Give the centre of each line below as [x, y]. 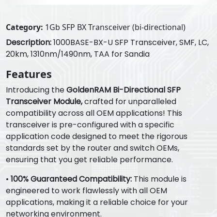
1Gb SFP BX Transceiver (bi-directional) [114, 27]
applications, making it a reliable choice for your [97, 202]
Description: [29, 43]
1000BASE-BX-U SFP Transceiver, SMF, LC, [130, 43]
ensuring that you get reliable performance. [89, 160]
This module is [159, 179]
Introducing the [36, 90]
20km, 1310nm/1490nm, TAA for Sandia [78, 54]
